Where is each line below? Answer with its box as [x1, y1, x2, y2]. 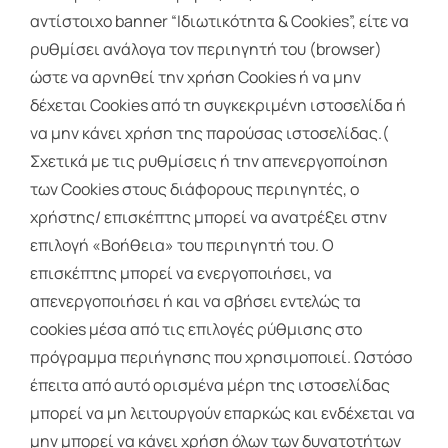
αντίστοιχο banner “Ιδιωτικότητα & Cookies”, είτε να [29, 10, 409, 33]
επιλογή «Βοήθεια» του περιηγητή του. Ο [29, 234, 334, 257]
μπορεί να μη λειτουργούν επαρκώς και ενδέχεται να [29, 402, 415, 425]
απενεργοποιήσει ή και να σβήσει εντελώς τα [29, 290, 361, 313]
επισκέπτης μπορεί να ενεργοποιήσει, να [29, 262, 332, 285]
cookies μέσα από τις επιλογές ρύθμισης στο [29, 318, 362, 341]
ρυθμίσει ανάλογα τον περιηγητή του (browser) [29, 38, 382, 61]
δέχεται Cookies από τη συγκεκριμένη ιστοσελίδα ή [29, 94, 406, 117]
